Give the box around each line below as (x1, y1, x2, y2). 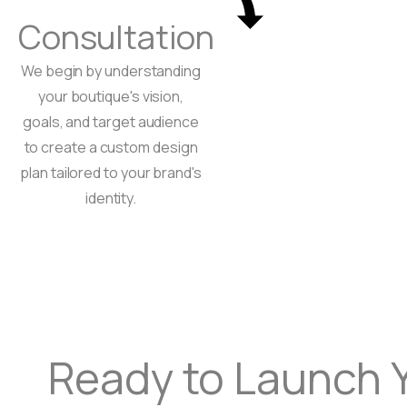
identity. (84, 188, 137, 209)
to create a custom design (24, 137, 198, 158)
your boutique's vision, (37, 86, 184, 107)
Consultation (18, 15, 215, 60)
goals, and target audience (23, 112, 199, 133)
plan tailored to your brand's (20, 163, 202, 184)
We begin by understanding (21, 61, 201, 82)
